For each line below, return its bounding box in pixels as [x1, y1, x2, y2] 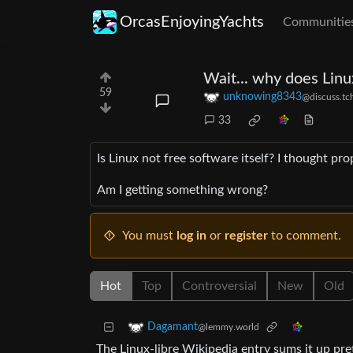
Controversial [182, 280, 257, 293]
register [225, 229, 268, 243]
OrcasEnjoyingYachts [120, 14, 264, 30]
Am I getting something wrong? [97, 184, 268, 197]
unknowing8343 [223, 91, 302, 103]
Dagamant [147, 321, 198, 333]
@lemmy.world [198, 322, 259, 333]
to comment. [268, 229, 341, 243]
